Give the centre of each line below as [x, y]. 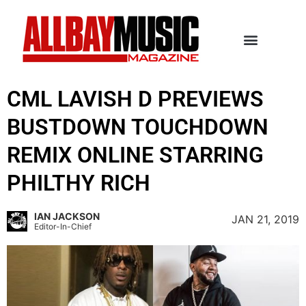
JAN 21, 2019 [265, 219]
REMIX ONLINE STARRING [135, 155]
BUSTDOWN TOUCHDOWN [138, 127]
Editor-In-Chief [63, 226]
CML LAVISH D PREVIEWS [135, 99]
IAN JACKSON [67, 216]
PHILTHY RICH [79, 183]
